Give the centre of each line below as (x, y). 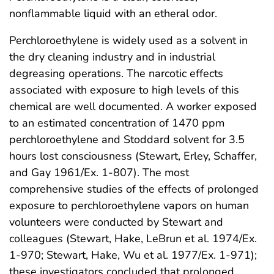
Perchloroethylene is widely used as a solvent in (128, 40)
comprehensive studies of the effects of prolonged (134, 189)
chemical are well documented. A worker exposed (133, 106)
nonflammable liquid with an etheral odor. (113, 13)
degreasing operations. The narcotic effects (116, 73)
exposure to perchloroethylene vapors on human (129, 205)
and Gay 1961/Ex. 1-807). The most (99, 172)
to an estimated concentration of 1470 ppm (117, 123)
